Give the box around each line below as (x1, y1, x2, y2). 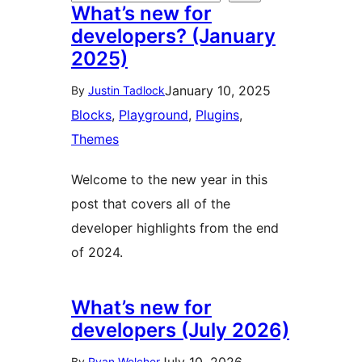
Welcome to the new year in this (71, 171, 267, 187)
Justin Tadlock (88, 83, 165, 97)
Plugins (196, 107, 239, 123)
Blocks (71, 107, 112, 123)
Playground (119, 107, 188, 123)
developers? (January (71, 24, 276, 48)
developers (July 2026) (71, 318, 289, 342)
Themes (71, 131, 119, 147)
